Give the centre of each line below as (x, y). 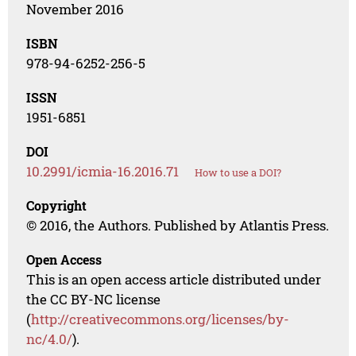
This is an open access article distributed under (174, 280)
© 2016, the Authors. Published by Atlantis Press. (178, 226)
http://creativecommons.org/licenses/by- (161, 319)
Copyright (57, 206)
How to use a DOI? (238, 173)
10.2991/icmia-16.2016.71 (103, 172)
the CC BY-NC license (94, 300)
